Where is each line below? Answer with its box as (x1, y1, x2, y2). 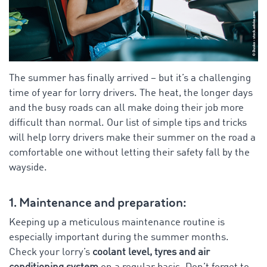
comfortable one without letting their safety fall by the (9, 147, 250, 158)
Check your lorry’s (9, 247, 92, 257)
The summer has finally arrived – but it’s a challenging (9, 73, 251, 83)
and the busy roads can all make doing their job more (9, 103, 244, 113)
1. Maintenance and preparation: (9, 194, 187, 211)
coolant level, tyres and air (92, 247, 210, 257)
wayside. (9, 162, 47, 173)
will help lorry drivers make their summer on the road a (9, 132, 256, 143)
